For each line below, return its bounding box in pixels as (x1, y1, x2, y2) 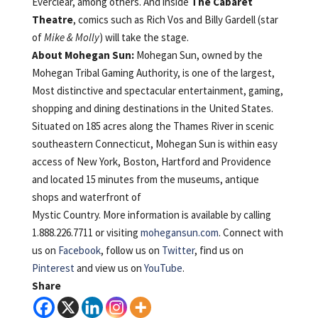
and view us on (74, 261, 144, 275)
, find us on (194, 243, 243, 257)
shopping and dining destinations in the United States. (31, 101, 273, 115)
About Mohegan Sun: (31, 48, 136, 62)
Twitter (161, 243, 194, 257)
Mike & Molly (43, 30, 99, 44)
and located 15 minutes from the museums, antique (31, 172, 259, 186)
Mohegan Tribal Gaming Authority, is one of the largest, (31, 65, 275, 79)
